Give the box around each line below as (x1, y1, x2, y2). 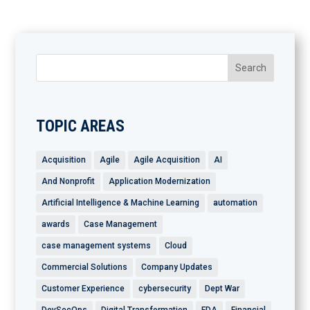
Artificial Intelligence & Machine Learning (42, 197, 200, 208)
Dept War (205, 283, 240, 293)
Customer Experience (42, 283, 125, 293)
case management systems (42, 240, 152, 250)
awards (42, 219, 71, 229)
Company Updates (141, 262, 213, 272)
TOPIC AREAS (36, 116, 125, 136)
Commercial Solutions (42, 262, 128, 272)
